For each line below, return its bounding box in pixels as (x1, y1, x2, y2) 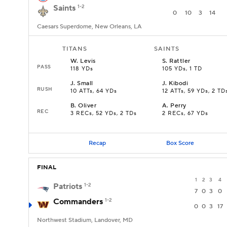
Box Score (166, 139, 194, 147)
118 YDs (70, 65, 93, 72)
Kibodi (169, 80, 188, 87)
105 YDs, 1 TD (162, 65, 202, 72)
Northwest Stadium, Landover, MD (37, 216, 133, 224)
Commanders (53, 197, 103, 207)
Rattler (169, 57, 191, 65)
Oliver (78, 102, 97, 109)
